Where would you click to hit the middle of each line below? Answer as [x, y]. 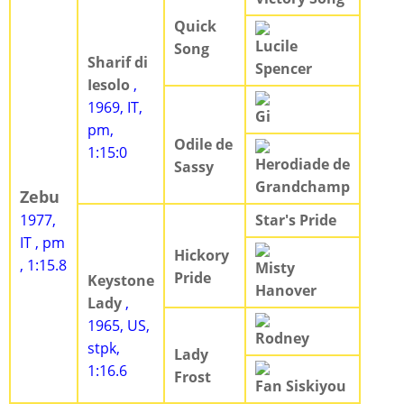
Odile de [203, 145]
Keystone [121, 281]
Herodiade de [303, 165]
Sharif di [118, 63]
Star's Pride [296, 220]
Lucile [276, 46]
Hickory [202, 256]
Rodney [282, 339]
